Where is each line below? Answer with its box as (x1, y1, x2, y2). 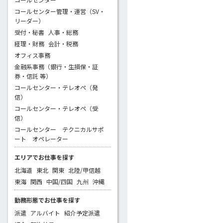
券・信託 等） (14, 71, 52, 80)
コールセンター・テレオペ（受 (14, 104, 98, 112)
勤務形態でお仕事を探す (14, 195, 80, 204)
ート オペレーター (14, 134, 68, 143)
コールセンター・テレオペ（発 (14, 83, 98, 92)
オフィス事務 (14, 50, 50, 59)
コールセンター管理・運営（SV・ (14, 6, 105, 15)
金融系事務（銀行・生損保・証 (14, 62, 98, 71)
